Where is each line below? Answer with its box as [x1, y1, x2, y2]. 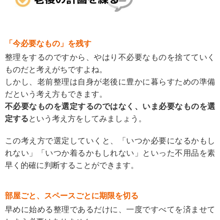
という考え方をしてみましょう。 [28, 114, 146, 123]
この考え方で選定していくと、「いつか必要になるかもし [5, 136, 215, 145]
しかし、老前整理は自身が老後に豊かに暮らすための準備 [5, 77, 215, 86]
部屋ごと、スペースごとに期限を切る [5, 191, 138, 200]
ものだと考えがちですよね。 [5, 65, 107, 74]
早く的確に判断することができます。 [5, 161, 138, 169]
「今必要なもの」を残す [5, 39, 91, 48]
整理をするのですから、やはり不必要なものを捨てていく [5, 53, 215, 61]
